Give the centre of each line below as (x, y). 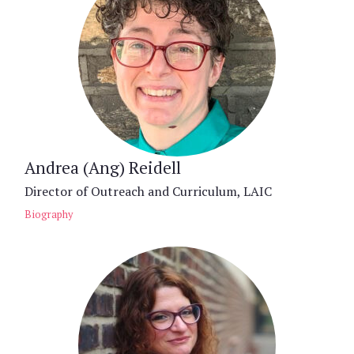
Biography (49, 214)
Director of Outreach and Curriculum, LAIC (148, 191)
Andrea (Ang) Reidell (103, 167)
